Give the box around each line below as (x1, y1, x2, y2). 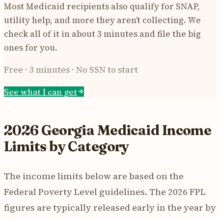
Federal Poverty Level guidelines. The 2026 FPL (4, 185, 206, 198)
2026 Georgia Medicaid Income (4, 121, 212, 138)
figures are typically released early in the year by (4, 201, 216, 214)
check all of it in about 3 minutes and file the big (4, 27, 201, 40)
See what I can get (4, 86, 77, 97)
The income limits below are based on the (4, 169, 184, 182)
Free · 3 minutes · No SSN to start (4, 63, 138, 76)
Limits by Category (4, 137, 129, 155)
